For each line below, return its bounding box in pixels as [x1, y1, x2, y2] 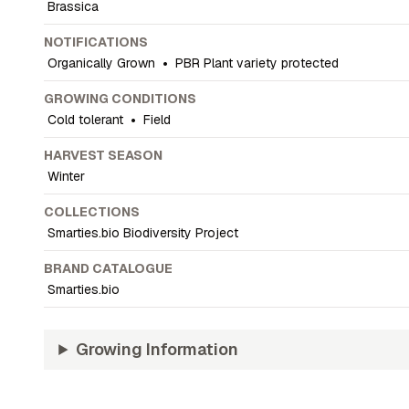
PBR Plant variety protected [175, 55, 340, 71]
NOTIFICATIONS [44, 34, 149, 50]
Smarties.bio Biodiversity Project [47, 225, 239, 241]
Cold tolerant [47, 111, 124, 128]
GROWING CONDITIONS [44, 90, 197, 107]
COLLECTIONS [44, 204, 141, 220]
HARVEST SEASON [44, 147, 163, 163]
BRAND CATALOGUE [44, 260, 173, 277]
